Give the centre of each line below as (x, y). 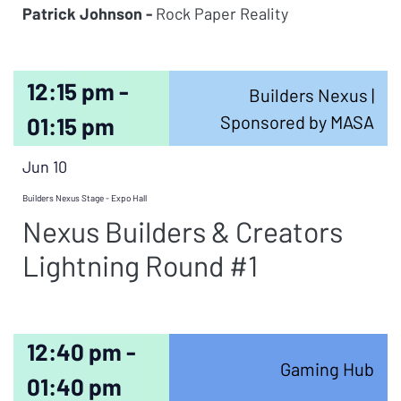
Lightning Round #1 (140, 265)
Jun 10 (45, 166)
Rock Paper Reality (220, 13)
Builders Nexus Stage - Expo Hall (85, 198)
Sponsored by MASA (297, 122)
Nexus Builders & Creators (183, 231)
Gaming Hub (327, 369)
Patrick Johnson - (87, 13)
